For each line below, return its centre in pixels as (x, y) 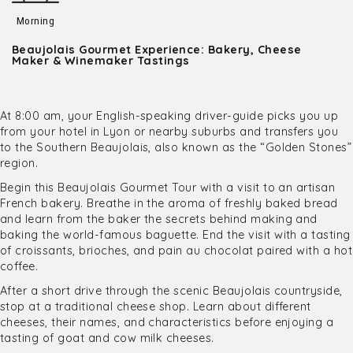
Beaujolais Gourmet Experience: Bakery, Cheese (157, 50)
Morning (35, 20)
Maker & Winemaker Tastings (101, 61)
